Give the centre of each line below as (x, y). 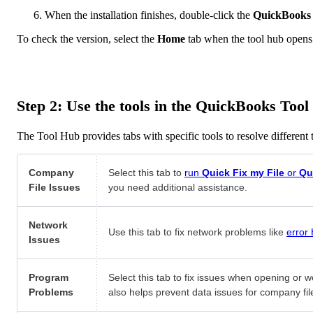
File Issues (54, 188)
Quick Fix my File (243, 173)
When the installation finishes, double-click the (149, 15)
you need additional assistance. (178, 188)
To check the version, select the (87, 38)
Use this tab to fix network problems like (197, 232)
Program (49, 278)
